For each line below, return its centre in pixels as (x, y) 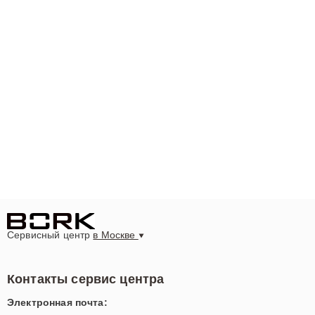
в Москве (116, 234)
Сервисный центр (50, 234)
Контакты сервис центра (86, 279)
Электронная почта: (57, 302)
